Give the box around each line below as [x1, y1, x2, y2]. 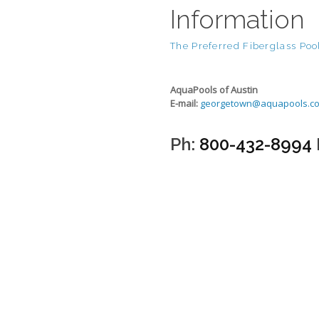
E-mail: [170, 97, 198, 110]
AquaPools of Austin [170, 83, 258, 97]
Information [170, 4, 305, 34]
